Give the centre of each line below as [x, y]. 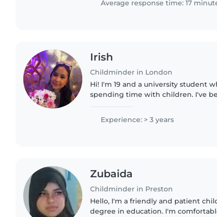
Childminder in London [132, 72]
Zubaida [112, 173]
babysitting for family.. [129, 115]
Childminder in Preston [132, 189]
